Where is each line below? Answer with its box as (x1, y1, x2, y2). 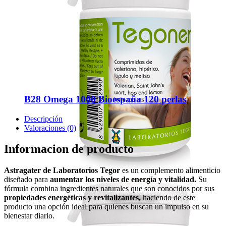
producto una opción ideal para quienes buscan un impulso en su (4, 202, 209, 211)
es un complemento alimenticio (120, 166, 220, 175)
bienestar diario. (4, 211, 54, 220)
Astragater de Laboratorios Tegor (4, 166, 120, 175)
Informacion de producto (4, 142, 134, 156)
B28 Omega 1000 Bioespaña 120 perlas (24, 93, 186, 104)
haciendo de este (141, 193, 195, 202)
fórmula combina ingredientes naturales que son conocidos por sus (4, 184, 214, 193)
